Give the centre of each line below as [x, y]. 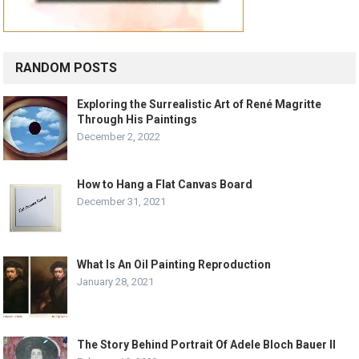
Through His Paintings [137, 120]
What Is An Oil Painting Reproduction [174, 265]
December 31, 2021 [122, 202]
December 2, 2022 [119, 137]
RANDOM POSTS [67, 68]
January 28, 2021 [116, 282]
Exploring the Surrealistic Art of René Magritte [200, 105]
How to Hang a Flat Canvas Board [165, 185]
